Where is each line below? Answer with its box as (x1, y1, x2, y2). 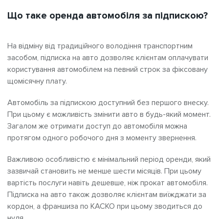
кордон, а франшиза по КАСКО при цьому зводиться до (7, 201, 202, 211)
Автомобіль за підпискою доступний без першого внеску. (7, 97, 209, 108)
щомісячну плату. (7, 76, 67, 86)
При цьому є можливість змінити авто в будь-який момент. (7, 109, 211, 119)
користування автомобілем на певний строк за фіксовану (7, 64, 208, 74)
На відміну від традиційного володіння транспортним (7, 41, 193, 51)
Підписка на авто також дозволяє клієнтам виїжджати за (7, 189, 206, 199)
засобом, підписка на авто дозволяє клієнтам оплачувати (7, 52, 208, 63)
